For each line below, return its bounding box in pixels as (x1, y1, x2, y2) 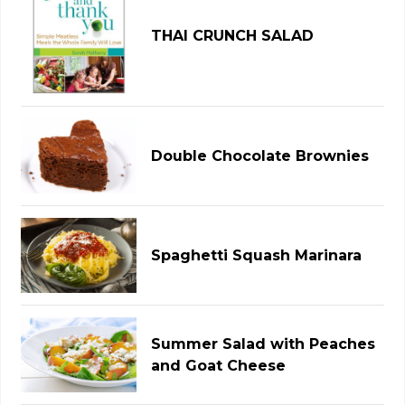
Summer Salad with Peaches (151, 334, 376, 353)
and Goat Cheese (151, 356, 287, 374)
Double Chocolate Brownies (151, 146, 370, 165)
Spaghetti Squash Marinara (151, 246, 363, 264)
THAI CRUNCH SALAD (151, 27, 315, 45)
